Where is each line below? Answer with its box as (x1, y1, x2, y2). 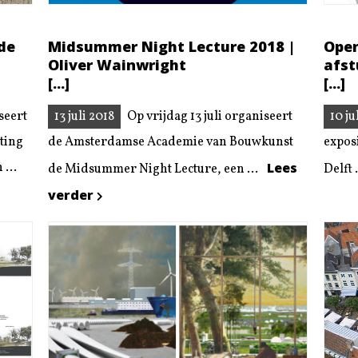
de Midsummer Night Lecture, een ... (48, 160, 261, 178)
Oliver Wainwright (48, 55, 187, 74)
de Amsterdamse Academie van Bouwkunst (48, 133, 294, 151)
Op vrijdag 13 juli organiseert (127, 107, 293, 125)
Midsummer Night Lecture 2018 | (48, 37, 296, 56)
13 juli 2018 (54, 107, 115, 125)
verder (48, 185, 97, 204)
